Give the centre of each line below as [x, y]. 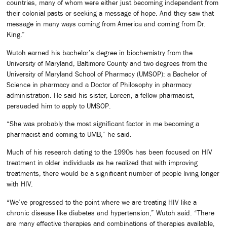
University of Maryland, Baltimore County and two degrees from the [107, 63]
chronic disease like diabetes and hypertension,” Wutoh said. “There [110, 213]
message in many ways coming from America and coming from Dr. [106, 24]
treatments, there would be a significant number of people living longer [113, 174]
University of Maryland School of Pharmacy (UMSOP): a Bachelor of [107, 74]
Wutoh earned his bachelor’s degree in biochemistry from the [100, 52]
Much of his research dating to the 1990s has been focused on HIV [109, 152]
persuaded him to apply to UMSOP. [59, 106]
